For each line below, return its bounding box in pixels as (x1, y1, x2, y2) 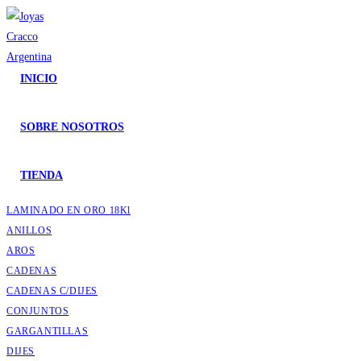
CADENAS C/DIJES (6, 285, 98, 297)
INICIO (20, 73, 57, 85)
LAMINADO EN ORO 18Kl (6, 205, 131, 216)
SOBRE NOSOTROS (20, 121, 124, 133)
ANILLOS (6, 225, 52, 236)
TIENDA (20, 169, 63, 181)
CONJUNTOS (6, 305, 69, 317)
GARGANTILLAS (6, 326, 89, 337)
